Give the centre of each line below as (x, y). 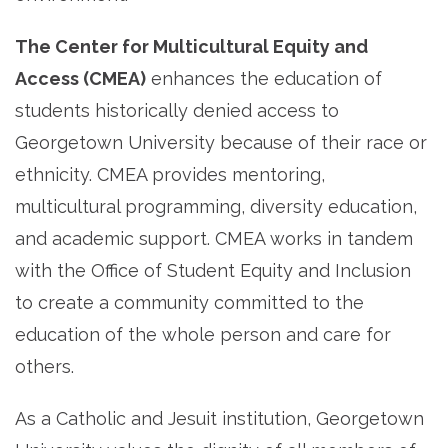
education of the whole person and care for (203, 335)
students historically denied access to (177, 111)
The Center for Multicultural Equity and (191, 47)
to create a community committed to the (189, 303)
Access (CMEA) (80, 79)
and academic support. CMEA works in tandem (214, 239)
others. (44, 367)
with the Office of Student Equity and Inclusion (213, 271)
